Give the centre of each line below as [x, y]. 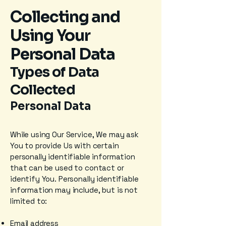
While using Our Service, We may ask [74, 134]
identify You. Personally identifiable [74, 179]
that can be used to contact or [67, 168]
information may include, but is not [74, 190]
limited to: [29, 201]
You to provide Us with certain [65, 146]
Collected [43, 90]
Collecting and [65, 17]
